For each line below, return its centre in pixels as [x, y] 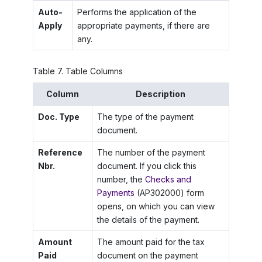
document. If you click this [146, 166]
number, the [121, 179]
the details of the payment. [148, 219]
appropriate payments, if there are [143, 26]
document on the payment [147, 255]
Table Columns [94, 71]
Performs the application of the [137, 12]
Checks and [168, 179]
